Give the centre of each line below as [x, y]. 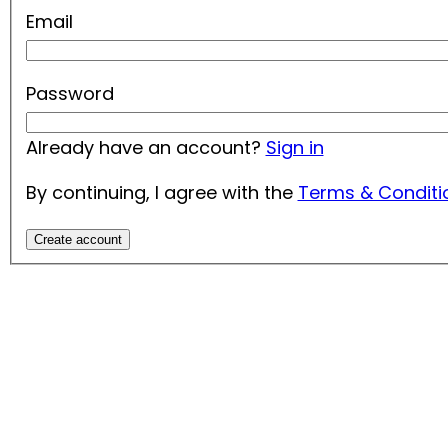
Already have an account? [145, 148]
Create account [77, 240]
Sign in [294, 148]
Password [69, 94]
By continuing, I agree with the [161, 193]
